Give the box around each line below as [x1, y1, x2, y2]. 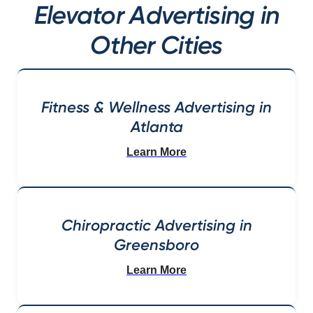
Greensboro [114, 235, 199, 254]
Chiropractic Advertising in [61, 216, 252, 235]
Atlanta [130, 117, 183, 136]
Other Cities [90, 30, 223, 60]
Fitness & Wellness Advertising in [41, 98, 272, 117]
